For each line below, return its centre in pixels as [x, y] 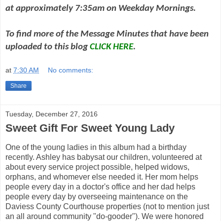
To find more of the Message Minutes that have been [107, 35]
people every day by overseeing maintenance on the [97, 196]
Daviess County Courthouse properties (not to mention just [107, 206]
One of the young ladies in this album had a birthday [96, 147]
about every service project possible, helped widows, [97, 167]
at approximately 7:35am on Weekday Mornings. [101, 9]
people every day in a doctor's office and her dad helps [100, 186]
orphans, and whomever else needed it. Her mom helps [102, 177]
